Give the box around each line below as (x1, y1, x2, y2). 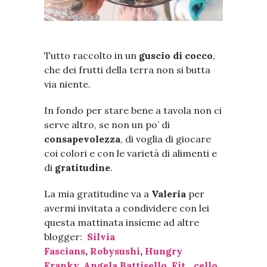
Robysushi (90, 244, 140, 257)
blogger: (44, 230, 87, 243)
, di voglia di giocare (120, 132, 211, 145)
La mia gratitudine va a (44, 187, 151, 200)
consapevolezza (44, 132, 120, 145)
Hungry (145, 244, 182, 257)
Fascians (44, 244, 85, 257)
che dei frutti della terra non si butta (44, 63, 210, 76)
